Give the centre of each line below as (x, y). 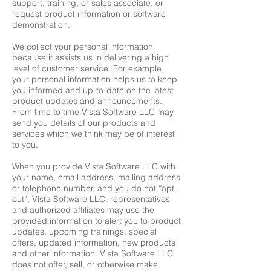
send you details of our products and (84, 123)
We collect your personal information (83, 47)
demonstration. (41, 25)
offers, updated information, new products (94, 243)
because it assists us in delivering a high (90, 57)
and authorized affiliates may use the (83, 210)
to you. (25, 145)
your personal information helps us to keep (95, 79)
